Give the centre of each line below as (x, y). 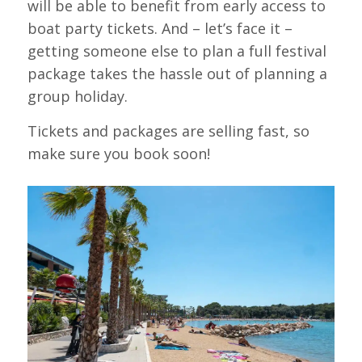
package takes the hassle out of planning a (177, 73)
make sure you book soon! (118, 154)
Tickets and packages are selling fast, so (168, 131)
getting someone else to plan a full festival (177, 51)
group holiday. (77, 96)
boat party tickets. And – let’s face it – (160, 28)
